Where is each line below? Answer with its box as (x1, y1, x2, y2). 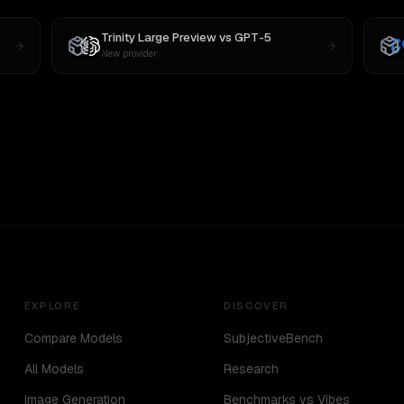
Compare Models (23, 330, 123, 346)
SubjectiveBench (223, 330, 323, 346)
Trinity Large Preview (101, 30, 217, 45)
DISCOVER (223, 299, 289, 312)
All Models (23, 361, 84, 377)
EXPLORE (23, 299, 81, 312)
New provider (101, 48, 158, 60)
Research (223, 361, 279, 377)
